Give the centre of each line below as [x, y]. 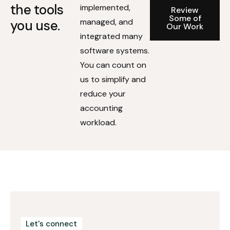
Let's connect [51, 224]
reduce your [103, 93]
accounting [101, 108]
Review [185, 10]
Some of [185, 18]
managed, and [107, 22]
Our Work [185, 26]
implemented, [105, 7]
